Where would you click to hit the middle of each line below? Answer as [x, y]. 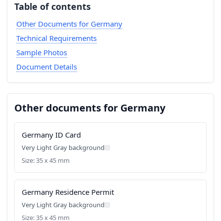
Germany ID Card [51, 135]
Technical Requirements [56, 38]
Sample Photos [41, 52]
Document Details [46, 67]
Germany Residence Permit [68, 192]
